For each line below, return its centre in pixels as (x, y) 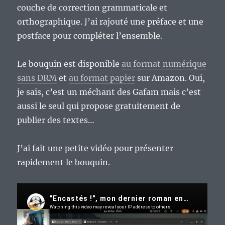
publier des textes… (56, 120)
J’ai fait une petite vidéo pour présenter (95, 148)
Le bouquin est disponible (70, 64)
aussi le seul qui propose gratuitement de (99, 106)
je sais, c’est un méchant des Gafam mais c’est (109, 92)
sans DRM (37, 78)
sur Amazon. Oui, (170, 78)
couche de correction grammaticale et (92, 8)
